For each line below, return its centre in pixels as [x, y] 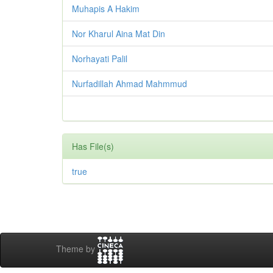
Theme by [77, 249]
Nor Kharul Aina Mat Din [119, 34]
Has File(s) [93, 147]
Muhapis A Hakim [106, 9]
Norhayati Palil [100, 59]
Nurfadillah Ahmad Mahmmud [129, 84]
